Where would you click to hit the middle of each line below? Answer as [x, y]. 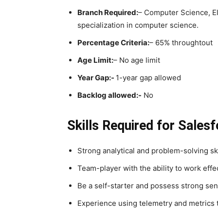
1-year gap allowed [148, 78]
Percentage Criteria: [113, 43]
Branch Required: [108, 12]
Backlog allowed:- [109, 95]
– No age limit [137, 60]
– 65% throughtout [181, 43]
